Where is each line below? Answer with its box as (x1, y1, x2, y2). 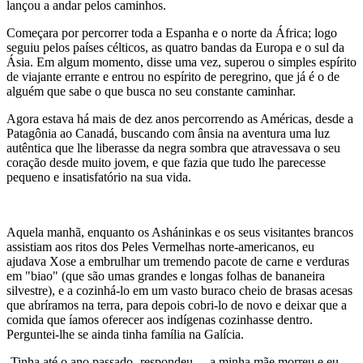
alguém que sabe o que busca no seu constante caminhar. (6, 84, 296, 98)
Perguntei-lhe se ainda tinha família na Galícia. (6, 327, 244, 341)
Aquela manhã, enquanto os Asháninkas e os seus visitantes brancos (6, 225, 353, 239)
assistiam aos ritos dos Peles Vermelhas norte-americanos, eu (6, 240, 314, 254)
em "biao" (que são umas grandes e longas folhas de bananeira (6, 269, 325, 283)
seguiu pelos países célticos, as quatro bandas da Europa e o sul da (6, 41, 344, 54)
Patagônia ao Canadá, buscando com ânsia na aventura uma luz (6, 126, 330, 140)
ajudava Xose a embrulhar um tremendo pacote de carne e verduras (6, 254, 349, 268)
